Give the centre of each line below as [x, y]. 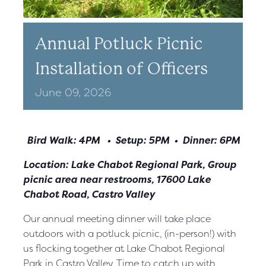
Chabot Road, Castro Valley [89, 194]
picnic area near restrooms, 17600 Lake [117, 179]
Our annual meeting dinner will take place [117, 218]
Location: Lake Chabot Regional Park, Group [130, 164]
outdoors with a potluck [77, 233]
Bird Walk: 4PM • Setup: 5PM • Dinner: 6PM [133, 140]
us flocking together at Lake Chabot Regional [124, 248]
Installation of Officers [121, 68]
